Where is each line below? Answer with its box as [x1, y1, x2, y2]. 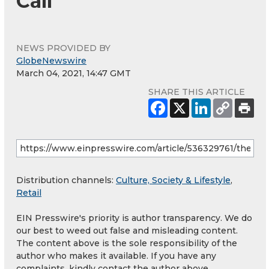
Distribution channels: [16, 174, 116, 186]
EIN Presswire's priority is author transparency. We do [16, 212, 252, 223]
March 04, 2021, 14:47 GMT [16, 67, 131, 79]
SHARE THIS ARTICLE [148, 86, 245, 97]
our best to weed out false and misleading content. [16, 225, 238, 236]
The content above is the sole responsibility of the [16, 237, 237, 249]
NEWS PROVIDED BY [16, 42, 110, 53]
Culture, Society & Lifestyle [116, 174, 231, 186]
